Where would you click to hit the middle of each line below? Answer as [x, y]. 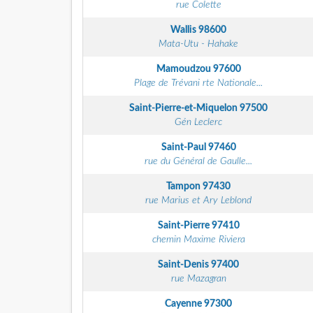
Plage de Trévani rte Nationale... [198, 83]
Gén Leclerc [198, 122]
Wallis [184, 30]
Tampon [184, 187]
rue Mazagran [198, 279]
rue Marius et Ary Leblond [198, 201]
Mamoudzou [184, 69]
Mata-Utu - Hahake [198, 44]
